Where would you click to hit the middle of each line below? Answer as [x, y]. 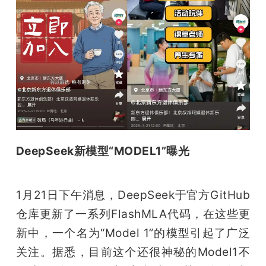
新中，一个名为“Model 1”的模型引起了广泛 [133, 233]
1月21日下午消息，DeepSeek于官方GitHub [133, 195]
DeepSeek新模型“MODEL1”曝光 [103, 151]
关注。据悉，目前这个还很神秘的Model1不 [133, 252]
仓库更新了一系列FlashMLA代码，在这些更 [133, 214]
